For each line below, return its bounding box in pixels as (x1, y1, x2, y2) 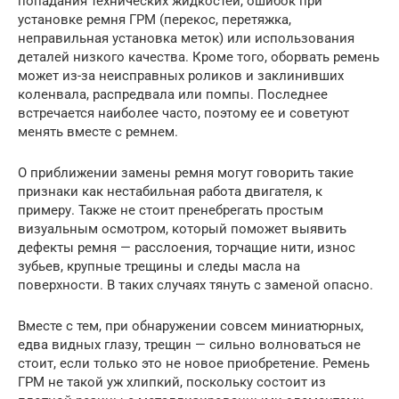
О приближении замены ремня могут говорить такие (18, 164, 354, 181)
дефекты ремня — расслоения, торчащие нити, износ (18, 239, 355, 256)
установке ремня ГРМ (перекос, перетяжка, (18, 11, 291, 28)
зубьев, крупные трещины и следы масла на (18, 257, 300, 274)
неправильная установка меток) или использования (18, 29, 354, 46)
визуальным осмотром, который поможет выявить (18, 220, 346, 237)
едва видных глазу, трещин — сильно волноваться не (18, 336, 361, 353)
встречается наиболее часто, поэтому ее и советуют (18, 104, 349, 121)
